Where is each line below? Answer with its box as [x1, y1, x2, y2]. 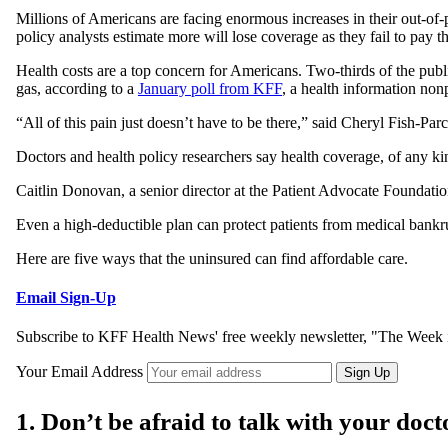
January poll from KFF [138, 79, 282, 97]
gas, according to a [16, 79, 138, 97]
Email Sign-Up [16, 288, 116, 306]
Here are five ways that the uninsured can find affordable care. [16, 249, 408, 267]
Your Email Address [16, 363, 147, 381]
